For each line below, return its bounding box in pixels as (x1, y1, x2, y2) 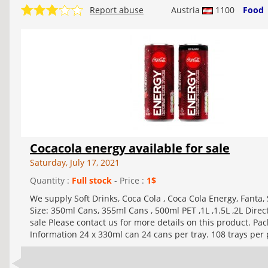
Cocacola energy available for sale (30, 140, 230, 157)
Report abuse (90, 4, 144, 16)
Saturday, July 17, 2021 (30, 157, 120, 169)
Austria (171, 4, 202, 16)
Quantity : (30, 175, 72, 187)
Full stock (72, 175, 112, 187)
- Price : (112, 175, 147, 187)
